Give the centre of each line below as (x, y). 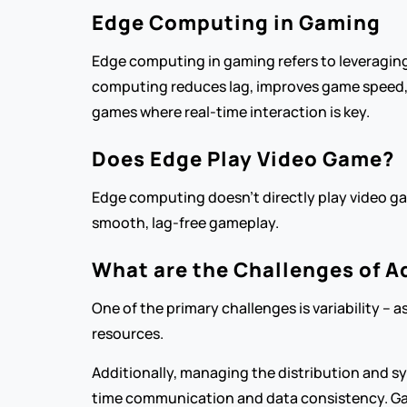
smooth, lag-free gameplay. (185, 223)
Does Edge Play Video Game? (243, 159)
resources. (127, 333)
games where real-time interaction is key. (230, 112)
